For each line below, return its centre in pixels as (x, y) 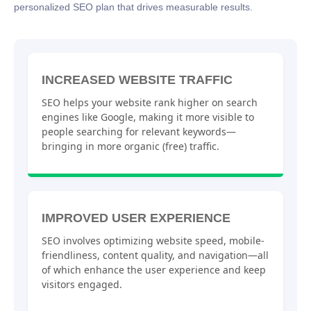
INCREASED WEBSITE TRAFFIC (137, 79)
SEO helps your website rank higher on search (150, 102)
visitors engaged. (82, 285)
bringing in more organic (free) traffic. (131, 146)
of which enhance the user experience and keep (154, 270)
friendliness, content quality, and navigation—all (155, 255)
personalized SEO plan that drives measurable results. (133, 7)
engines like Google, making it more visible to (148, 117)
